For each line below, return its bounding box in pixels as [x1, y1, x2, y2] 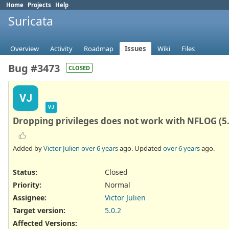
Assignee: [13, 193, 47, 203]
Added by [13, 143, 43, 153]
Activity [50, 44, 73, 54]
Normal [105, 179, 130, 190]
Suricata [8, 13, 53, 29]
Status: [13, 167, 37, 177]
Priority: [13, 179, 41, 190]
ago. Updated [118, 143, 163, 153]
